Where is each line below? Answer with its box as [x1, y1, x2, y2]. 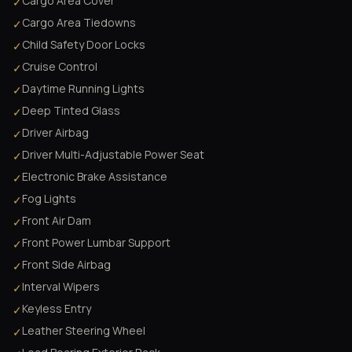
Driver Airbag [22, 125, 89, 141]
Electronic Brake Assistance [22, 169, 167, 185]
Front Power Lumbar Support [22, 235, 170, 251]
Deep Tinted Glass [22, 103, 120, 119]
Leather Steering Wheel [22, 323, 145, 339]
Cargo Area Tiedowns [22, 15, 136, 31]
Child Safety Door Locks [22, 37, 145, 53]
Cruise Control [22, 59, 97, 75]
